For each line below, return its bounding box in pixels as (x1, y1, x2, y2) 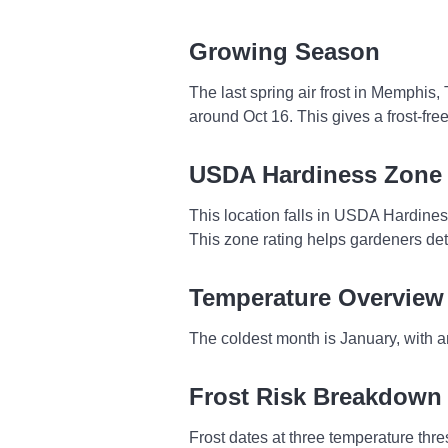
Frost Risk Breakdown (189, 382, 442, 410)
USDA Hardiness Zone (189, 160, 442, 188)
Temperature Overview (189, 283, 444, 311)
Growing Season (189, 38, 380, 65)
